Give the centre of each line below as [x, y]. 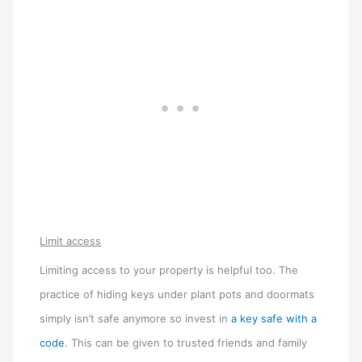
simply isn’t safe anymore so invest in [136, 318]
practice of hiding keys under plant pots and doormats [177, 294]
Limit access [71, 240]
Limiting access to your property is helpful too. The [169, 269]
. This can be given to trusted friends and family [186, 342]
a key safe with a [274, 318]
